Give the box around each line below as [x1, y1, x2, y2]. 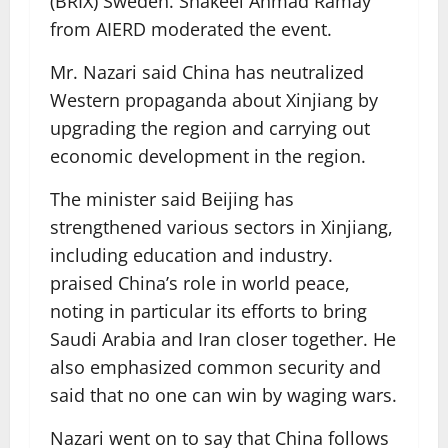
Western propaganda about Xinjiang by [50, 88, 378, 112]
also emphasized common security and [50, 355, 381, 379]
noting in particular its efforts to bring [50, 299, 367, 323]
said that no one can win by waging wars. [50, 383, 397, 407]
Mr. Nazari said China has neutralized [50, 60, 364, 84]
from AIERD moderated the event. [50, 17, 332, 41]
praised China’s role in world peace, [50, 271, 350, 295]
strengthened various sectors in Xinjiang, [50, 215, 393, 239]
